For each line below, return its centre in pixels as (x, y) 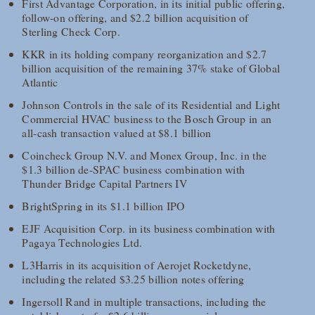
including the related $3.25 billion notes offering (133, 279)
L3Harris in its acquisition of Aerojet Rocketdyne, (137, 265)
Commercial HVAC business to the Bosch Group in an (147, 119)
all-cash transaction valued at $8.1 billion (117, 133)
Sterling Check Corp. (71, 32)
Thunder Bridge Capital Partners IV (104, 184)
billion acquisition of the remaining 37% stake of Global (151, 68)
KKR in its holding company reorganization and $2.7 (144, 54)
